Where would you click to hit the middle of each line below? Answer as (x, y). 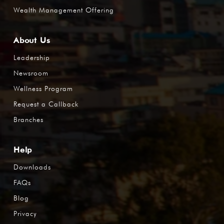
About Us (32, 40)
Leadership (32, 57)
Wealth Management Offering (64, 10)
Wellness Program (43, 88)
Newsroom (31, 73)
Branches (28, 119)
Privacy (25, 213)
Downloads (32, 167)
